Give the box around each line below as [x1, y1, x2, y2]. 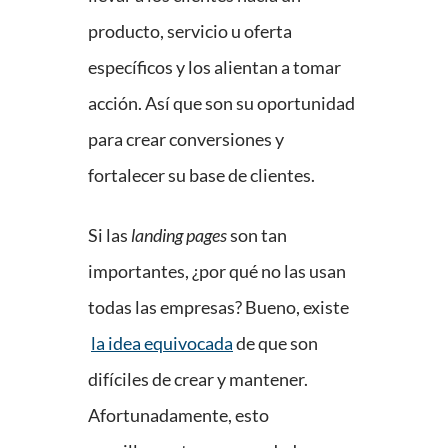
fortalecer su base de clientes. [88, 164, 315, 187]
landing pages [131, 224, 227, 247]
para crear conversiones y [88, 128, 284, 151]
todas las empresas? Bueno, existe [88, 296, 349, 319]
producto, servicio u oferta [88, 20, 292, 43]
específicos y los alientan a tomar [88, 56, 341, 79]
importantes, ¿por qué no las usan [88, 260, 346, 283]
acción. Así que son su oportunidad [88, 92, 355, 115]
